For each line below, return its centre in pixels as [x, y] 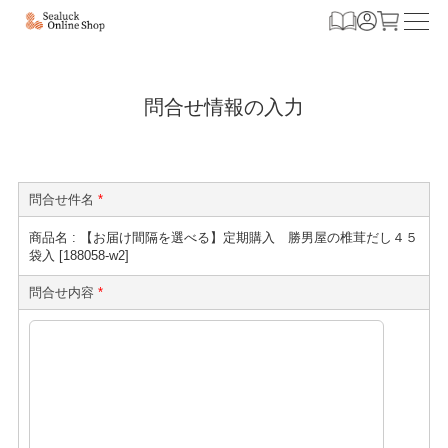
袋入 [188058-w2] [78, 256]
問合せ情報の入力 [224, 107]
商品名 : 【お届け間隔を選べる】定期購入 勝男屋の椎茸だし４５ [223, 238]
